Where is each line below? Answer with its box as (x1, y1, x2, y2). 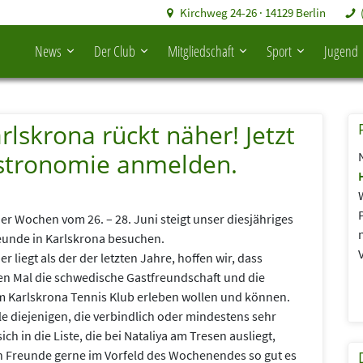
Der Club (94, 41, 135, 61)
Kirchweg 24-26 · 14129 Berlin (180, 5, 326, 20)
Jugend (324, 41, 358, 61)
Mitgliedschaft (168, 41, 234, 61)
